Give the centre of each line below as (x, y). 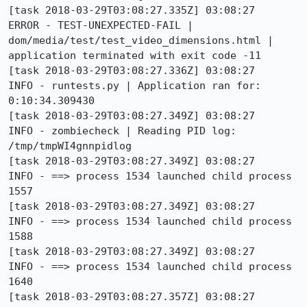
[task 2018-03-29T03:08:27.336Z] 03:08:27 (132, 71)
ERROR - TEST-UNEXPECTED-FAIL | (101, 25)
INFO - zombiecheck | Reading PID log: (122, 131)
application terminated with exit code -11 (135, 56)
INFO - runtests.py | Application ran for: (135, 86)
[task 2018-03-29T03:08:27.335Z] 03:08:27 (132, 10)
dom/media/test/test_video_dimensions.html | (141, 40)
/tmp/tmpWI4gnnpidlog (70, 146)
